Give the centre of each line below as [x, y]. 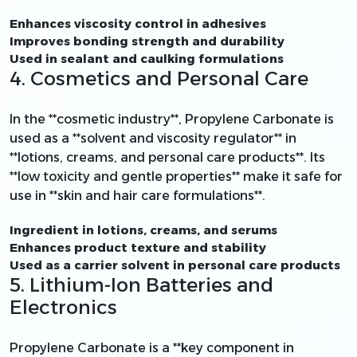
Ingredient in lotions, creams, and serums [143, 229]
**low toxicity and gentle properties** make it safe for [176, 176]
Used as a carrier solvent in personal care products [175, 265]
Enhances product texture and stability [138, 247]
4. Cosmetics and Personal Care [159, 78]
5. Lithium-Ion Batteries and [141, 284]
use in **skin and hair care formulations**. [137, 195]
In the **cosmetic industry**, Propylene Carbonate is [172, 119]
